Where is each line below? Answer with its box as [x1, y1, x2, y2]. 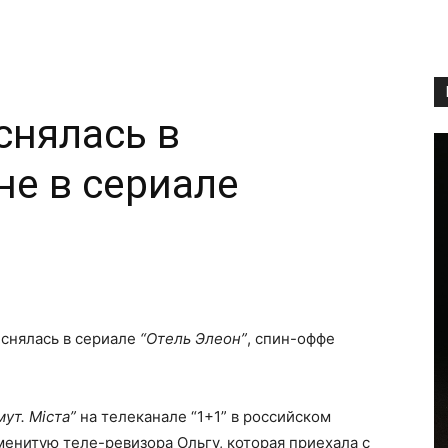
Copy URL [78, 261, 129, 277]
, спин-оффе [247, 329, 335, 349]
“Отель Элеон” [140, 329, 247, 349]
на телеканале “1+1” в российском [76, 407, 331, 427]
